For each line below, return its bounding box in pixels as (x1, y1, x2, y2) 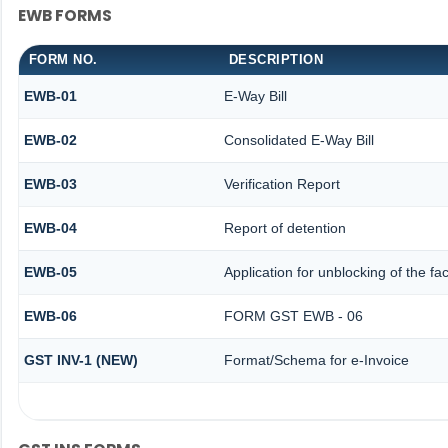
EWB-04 (23, 220, 77, 237)
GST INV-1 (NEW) (23, 352, 138, 369)
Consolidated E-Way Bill (223, 132, 374, 149)
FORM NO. (28, 52, 98, 68)
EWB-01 (23, 88, 77, 105)
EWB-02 (23, 132, 77, 149)
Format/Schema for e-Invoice (223, 352, 409, 369)
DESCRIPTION (228, 52, 324, 68)
